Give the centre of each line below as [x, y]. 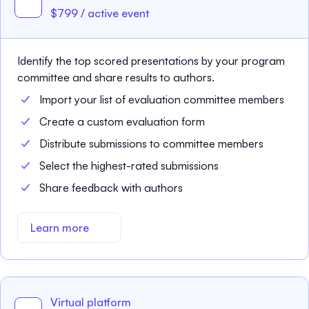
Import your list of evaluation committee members [162, 99]
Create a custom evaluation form [122, 121]
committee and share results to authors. [116, 77]
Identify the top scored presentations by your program [151, 61]
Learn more [60, 228]
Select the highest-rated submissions [129, 166]
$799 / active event [100, 13]
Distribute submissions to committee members [151, 143]
